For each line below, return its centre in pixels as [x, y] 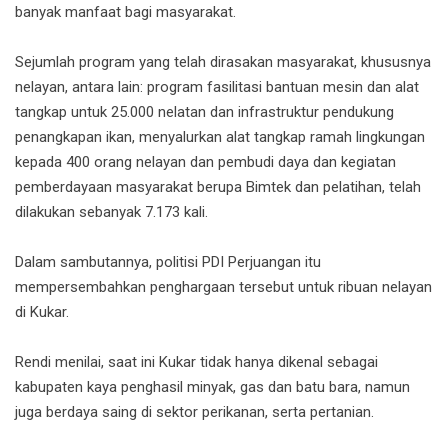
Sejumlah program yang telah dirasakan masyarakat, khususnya [223, 62]
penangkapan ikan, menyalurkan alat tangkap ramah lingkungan [220, 137]
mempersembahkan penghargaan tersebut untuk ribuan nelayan [223, 287]
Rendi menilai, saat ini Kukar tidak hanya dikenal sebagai [196, 362]
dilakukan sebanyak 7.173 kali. [111, 212]
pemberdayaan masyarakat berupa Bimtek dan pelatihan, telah [218, 187]
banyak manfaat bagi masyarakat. [125, 12]
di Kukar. [42, 312]
